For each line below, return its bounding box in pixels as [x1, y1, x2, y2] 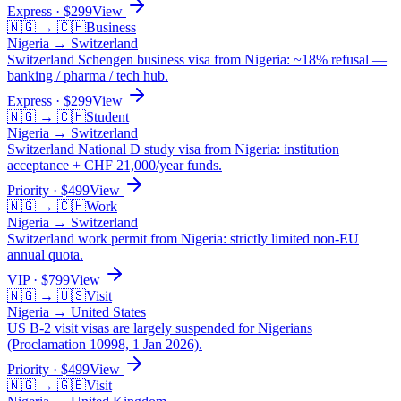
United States [71, 303, 146, 320]
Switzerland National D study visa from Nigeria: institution [7, 141, 339, 157]
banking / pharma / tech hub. [7, 67, 168, 83]
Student [86, 108, 129, 124]
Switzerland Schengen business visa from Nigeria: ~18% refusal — [7, 51, 387, 67]
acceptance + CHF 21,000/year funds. [7, 157, 222, 173]
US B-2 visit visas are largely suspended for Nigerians [7, 320, 312, 336]
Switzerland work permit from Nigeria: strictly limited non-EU [7, 230, 359, 246]
